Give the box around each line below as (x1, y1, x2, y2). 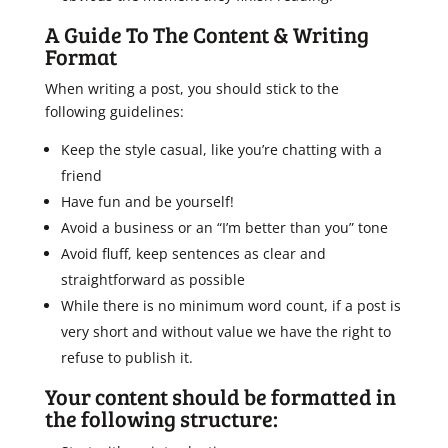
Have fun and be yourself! (60, 192, 234, 211)
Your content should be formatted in (44, 381, 396, 411)
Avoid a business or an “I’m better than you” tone (60, 218, 388, 237)
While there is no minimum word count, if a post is (60, 296, 401, 315)
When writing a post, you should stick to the (44, 79, 339, 98)
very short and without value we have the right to (60, 322, 391, 341)
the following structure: (44, 403, 278, 433)
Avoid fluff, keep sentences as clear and (60, 244, 326, 263)
